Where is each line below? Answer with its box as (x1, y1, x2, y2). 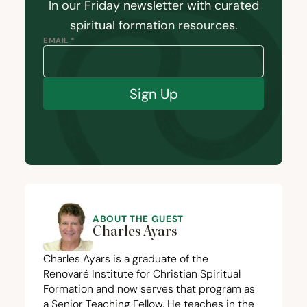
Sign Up (129, 84, 178, 102)
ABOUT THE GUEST (93, 213, 184, 225)
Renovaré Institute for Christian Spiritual (43, 267, 241, 280)
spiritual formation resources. (69, 18, 238, 33)
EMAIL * (43, 36, 75, 45)
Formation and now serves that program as (43, 282, 255, 295)
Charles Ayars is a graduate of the (43, 252, 208, 265)
